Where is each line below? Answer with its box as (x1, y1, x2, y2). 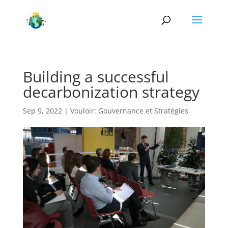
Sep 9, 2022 (22, 106, 62, 116)
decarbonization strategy (22, 81, 199, 102)
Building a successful (22, 66, 169, 87)
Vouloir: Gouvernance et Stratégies (70, 106, 188, 116)
